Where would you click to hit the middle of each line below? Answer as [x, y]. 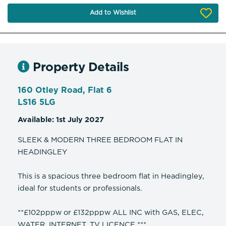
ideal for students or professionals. [80, 189]
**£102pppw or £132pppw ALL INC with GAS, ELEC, [111, 213]
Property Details [79, 68]
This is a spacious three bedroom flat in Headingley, [111, 177]
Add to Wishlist [113, 13]
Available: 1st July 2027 [61, 120]
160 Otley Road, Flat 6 [65, 91]
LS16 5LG [37, 103]
